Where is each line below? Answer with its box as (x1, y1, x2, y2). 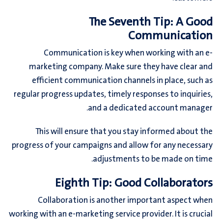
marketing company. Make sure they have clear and (29, 60, 213, 74)
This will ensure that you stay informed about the (35, 125, 213, 139)
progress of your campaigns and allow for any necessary (12, 139, 213, 153)
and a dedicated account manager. (88, 102, 213, 115)
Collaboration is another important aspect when (38, 194, 213, 208)
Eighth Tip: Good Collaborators (55, 174, 213, 193)
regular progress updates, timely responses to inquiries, (14, 88, 213, 102)
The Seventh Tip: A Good (89, 13, 213, 32)
